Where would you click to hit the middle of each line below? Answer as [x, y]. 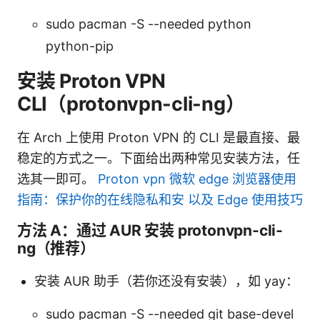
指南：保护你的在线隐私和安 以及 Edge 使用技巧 [160, 199]
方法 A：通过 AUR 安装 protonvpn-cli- [150, 230]
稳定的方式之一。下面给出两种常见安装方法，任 [159, 158]
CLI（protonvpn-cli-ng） [131, 104]
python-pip [80, 46]
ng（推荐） [56, 248]
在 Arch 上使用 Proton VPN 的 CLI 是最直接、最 [159, 137]
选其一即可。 [57, 179]
